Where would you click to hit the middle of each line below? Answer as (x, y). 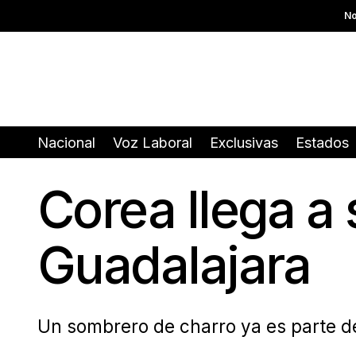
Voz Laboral (153, 143)
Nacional (66, 143)
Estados (322, 143)
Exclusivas (244, 143)
